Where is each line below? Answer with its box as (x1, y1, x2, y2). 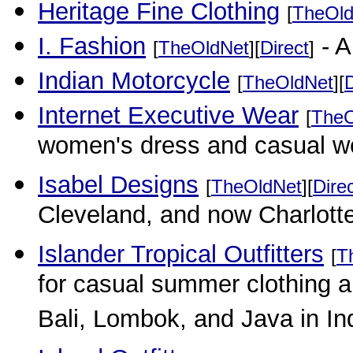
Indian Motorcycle (38, 67, 230, 95)
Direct (260, 37, 309, 58)
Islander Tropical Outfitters (38, 240, 324, 268)
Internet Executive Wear (38, 102, 299, 129)
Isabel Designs (38, 171, 199, 199)
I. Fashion (38, 32, 146, 60)
